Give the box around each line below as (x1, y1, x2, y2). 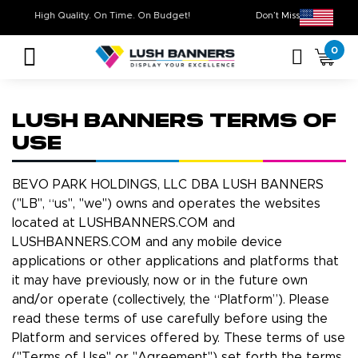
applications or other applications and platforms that (12, 255, 339, 268)
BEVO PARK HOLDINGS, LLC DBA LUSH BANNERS (12, 178, 324, 192)
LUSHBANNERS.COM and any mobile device (12, 236, 282, 249)
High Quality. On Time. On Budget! (64, 11, 221, 20)
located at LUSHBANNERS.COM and (12, 217, 235, 230)
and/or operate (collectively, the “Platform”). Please (12, 293, 329, 307)
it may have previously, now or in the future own (12, 274, 308, 288)
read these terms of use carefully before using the (12, 312, 328, 326)
